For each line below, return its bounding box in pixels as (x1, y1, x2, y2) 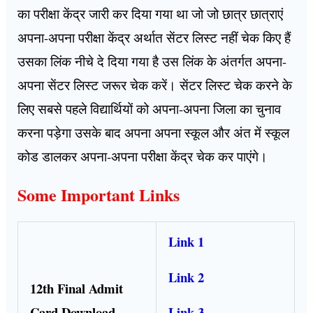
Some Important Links (17, 182, 180, 207)
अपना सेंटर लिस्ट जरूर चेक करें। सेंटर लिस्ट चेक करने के (17, 75, 293, 94)
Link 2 (168, 267, 204, 286)
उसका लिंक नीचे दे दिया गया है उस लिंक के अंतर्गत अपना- (17, 52, 287, 70)
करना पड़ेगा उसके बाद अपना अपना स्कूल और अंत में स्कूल (17, 123, 290, 141)
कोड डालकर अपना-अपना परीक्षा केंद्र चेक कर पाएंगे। (17, 147, 272, 165)
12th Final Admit (29, 279, 123, 298)
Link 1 (168, 232, 204, 252)
